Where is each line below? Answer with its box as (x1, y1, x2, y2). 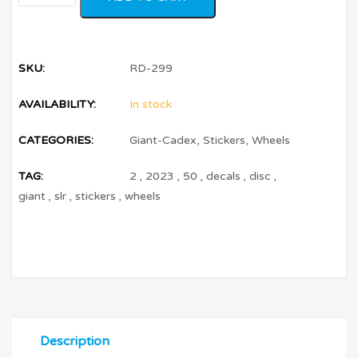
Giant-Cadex (129, 133, 197, 147)
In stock (129, 97, 173, 111)
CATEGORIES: (18, 133, 94, 147)
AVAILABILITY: (18, 97, 97, 111)
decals (206, 169, 241, 183)
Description (40, 333, 109, 350)
